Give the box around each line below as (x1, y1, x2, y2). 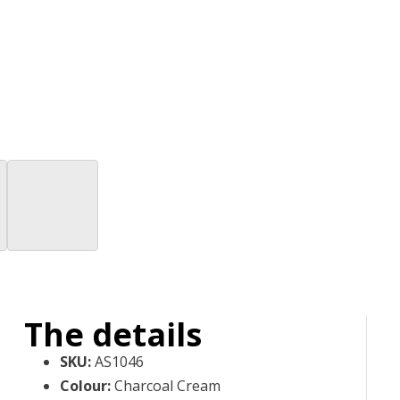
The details (23, 312, 202, 356)
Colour (59, 375, 107, 396)
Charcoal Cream (113, 375, 221, 396)
